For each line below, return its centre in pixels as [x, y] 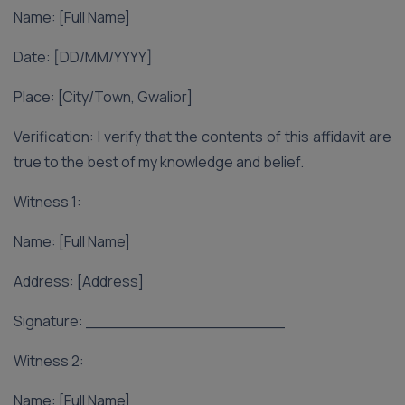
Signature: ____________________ [149, 321]
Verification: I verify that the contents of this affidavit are [202, 137]
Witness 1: [47, 202]
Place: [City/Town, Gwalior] [103, 97]
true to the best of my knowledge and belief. [159, 162]
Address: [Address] [79, 281]
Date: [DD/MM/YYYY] [83, 57]
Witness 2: [49, 361]
